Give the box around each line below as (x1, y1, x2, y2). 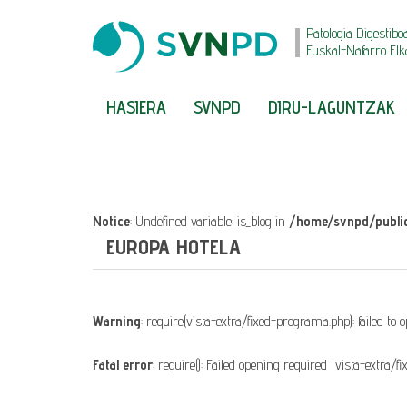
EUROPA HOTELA (106, 233, 241, 260)
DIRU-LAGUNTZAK (268, 96, 395, 118)
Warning (93, 313, 141, 330)
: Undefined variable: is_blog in (130, 213, 289, 230)
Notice (93, 213, 130, 230)
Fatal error (93, 356, 153, 373)
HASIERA (106, 96, 166, 118)
